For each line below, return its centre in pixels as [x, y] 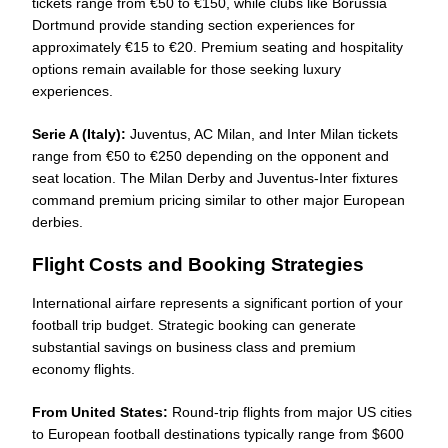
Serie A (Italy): [79, 133]
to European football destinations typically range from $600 [218, 433]
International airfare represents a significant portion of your [217, 302]
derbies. [57, 221]
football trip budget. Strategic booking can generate [194, 324]
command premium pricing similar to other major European [218, 199]
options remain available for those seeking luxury [186, 68]
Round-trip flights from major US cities [290, 411]
